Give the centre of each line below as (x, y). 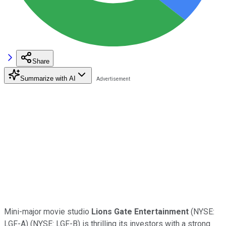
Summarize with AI (48, 78)
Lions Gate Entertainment (140, 211)
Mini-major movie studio (48, 211)
